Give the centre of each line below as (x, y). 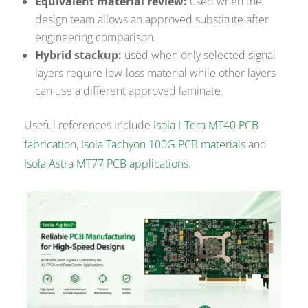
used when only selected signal (199, 55)
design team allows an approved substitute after (152, 20)
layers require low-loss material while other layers (156, 73)
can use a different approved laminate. (130, 91)
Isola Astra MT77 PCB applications (107, 164)
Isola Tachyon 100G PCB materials (164, 145)
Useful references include (89, 125)
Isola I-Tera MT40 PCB (206, 125)
